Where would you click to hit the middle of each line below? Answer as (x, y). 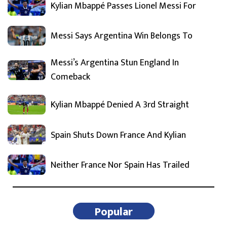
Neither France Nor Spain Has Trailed (120, 165)
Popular (113, 212)
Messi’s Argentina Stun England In (115, 63)
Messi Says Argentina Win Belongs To (122, 36)
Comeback (70, 77)
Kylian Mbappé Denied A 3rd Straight (120, 105)
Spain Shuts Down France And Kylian (118, 135)
